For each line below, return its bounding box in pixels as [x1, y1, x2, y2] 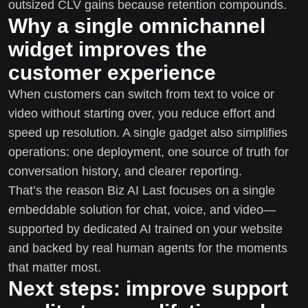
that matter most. [8, 260, 101, 274]
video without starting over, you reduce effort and [8, 106, 275, 120]
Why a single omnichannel [8, 14, 265, 37]
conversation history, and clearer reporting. [8, 164, 242, 178]
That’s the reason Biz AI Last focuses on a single [8, 183, 275, 197]
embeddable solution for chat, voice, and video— [8, 202, 276, 217]
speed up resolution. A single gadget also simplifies [8, 125, 287, 140]
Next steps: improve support [8, 276, 288, 300]
